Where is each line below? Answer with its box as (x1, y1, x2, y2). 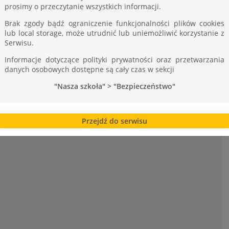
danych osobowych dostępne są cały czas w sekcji (5, 64, 174, 74)
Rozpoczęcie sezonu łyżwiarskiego (77, 36, 180, 45)
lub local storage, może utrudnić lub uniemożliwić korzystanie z (5, 28, 224, 38)
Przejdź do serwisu (82, 116, 147, 126)
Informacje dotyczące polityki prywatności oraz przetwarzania (5, 54, 224, 64)
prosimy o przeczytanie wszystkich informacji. (5, 1, 161, 11)
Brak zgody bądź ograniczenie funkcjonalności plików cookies (5, 18, 224, 28)
